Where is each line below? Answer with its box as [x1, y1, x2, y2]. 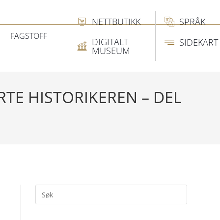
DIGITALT [92, 36, 129, 48]
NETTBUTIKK [92, 16, 141, 27]
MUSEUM [92, 45, 131, 56]
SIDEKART [179, 36, 219, 48]
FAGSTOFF [10, 30, 48, 41]
